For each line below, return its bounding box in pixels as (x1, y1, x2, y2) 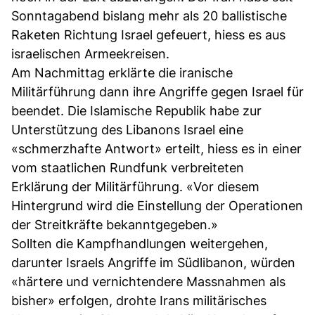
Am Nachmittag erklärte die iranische (11, 65, 233, 80)
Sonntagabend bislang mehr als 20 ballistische (11, 8, 287, 23)
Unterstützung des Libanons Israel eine (11, 122, 243, 137)
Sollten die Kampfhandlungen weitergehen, (11, 236, 268, 251)
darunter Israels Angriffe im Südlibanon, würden (11, 255, 295, 270)
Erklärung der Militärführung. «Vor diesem (11, 179, 259, 194)
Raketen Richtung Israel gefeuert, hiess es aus (11, 27, 285, 42)
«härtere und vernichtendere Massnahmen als (11, 274, 285, 289)
